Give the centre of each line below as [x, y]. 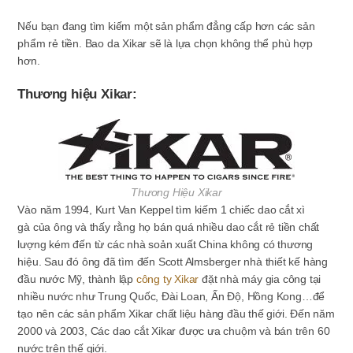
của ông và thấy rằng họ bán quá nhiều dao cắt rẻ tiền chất [176, 227]
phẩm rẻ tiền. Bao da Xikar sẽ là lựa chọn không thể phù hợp [165, 43]
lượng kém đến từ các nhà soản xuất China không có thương [165, 244]
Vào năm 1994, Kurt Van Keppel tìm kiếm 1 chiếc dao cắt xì [162, 210]
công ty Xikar [167, 279]
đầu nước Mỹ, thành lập [77, 279]
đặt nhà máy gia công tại [260, 279]
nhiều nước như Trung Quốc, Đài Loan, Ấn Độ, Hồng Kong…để [171, 296]
